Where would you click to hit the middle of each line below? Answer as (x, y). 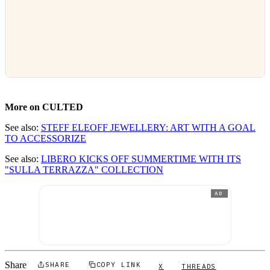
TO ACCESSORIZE (46, 139)
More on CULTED (44, 107)
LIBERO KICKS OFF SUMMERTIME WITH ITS (141, 159)
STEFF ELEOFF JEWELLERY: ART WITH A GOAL (148, 128)
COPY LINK (119, 264)
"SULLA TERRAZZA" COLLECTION (84, 170)
